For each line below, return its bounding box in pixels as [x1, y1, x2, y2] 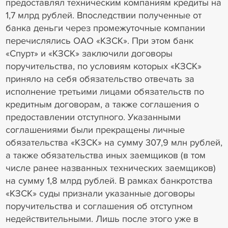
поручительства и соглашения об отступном [5, 200, 193, 212]
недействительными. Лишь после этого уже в [5, 213, 198, 224]
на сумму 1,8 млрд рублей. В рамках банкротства [5, 175, 213, 186]
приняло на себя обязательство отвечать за [5, 73, 194, 84]
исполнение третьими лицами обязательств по [5, 85, 204, 97]
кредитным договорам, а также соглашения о [5, 98, 199, 110]
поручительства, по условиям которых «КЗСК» [5, 60, 202, 72]
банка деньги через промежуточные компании [5, 22, 205, 34]
